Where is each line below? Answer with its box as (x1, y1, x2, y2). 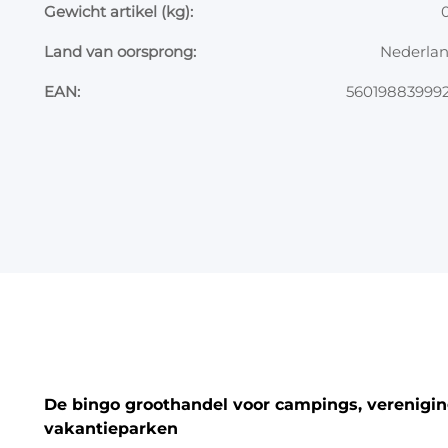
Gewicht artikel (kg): (44, 2, 193, 21)
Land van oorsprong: (44, 42, 196, 61)
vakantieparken (44, 418, 178, 438)
